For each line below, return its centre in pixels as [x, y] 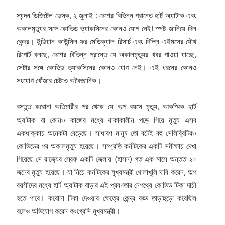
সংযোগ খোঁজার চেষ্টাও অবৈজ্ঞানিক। [59, 81]
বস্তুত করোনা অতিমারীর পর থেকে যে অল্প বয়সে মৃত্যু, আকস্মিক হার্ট [106, 107]
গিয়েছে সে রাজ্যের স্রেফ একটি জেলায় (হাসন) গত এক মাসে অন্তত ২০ [106, 159]
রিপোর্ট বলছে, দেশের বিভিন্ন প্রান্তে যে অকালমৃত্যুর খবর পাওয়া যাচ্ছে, [106, 55]
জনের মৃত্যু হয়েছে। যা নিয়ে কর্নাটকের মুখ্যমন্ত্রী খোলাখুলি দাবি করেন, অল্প [106, 172]
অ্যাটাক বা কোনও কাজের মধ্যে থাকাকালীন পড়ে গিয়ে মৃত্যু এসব [106, 120]
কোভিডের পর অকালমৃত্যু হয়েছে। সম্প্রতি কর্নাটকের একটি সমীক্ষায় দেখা [106, 146]
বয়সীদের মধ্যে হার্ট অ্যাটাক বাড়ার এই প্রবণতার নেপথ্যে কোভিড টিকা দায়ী [106, 185]
